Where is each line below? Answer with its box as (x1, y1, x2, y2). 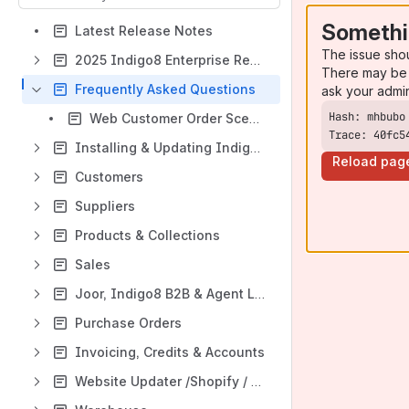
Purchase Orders (75, 315, 182, 330)
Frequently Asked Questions (75, 81, 256, 97)
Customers (75, 169, 143, 184)
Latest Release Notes (75, 23, 213, 38)
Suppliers (75, 198, 135, 214)
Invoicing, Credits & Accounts (75, 344, 265, 360)
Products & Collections (75, 227, 220, 243)
